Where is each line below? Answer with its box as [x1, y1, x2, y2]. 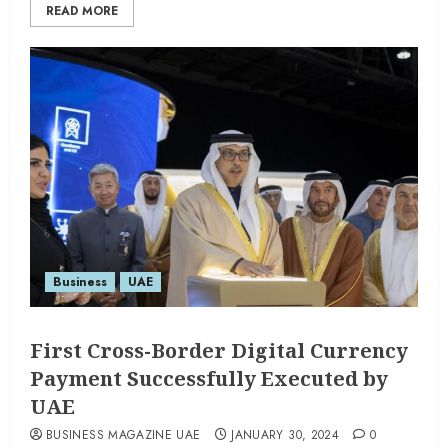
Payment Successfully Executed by [30, 365, 388, 392]
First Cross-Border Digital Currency [30, 337, 408, 364]
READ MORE [46, 2, 118, 20]
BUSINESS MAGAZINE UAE [46, 426, 201, 444]
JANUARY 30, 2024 [231, 426, 340, 444]
